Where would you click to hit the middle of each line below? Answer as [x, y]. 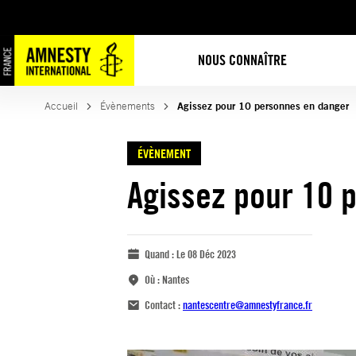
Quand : [161, 254]
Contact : [164, 305]
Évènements [128, 106]
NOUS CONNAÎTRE [243, 60]
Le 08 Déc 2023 [206, 254]
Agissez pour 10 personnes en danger [263, 106]
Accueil [61, 106]
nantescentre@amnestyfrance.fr [248, 305]
